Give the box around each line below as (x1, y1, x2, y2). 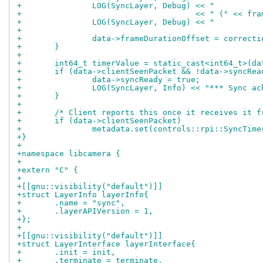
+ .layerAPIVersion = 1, (55, 207, 153, 216)
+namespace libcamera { (17, 149, 120, 159)
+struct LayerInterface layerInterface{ (17, 240, 195, 249)
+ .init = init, (55, 248, 116, 257)
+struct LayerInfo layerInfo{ (17, 190, 149, 200)
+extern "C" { (17, 166, 78, 175)
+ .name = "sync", (55, 198, 125, 208)
